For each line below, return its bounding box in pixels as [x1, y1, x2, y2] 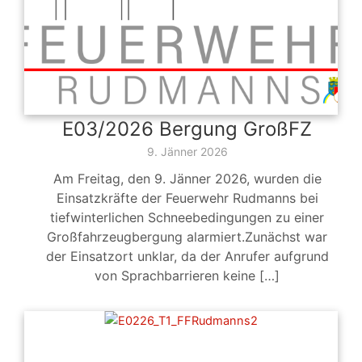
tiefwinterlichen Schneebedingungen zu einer [50, 209, 324, 226]
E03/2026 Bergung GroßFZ [62, 117, 312, 141]
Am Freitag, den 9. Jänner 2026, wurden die [53, 170, 322, 187]
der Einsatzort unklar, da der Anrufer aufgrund [45, 248, 329, 265]
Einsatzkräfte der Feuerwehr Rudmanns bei [56, 190, 318, 207]
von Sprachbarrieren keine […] [95, 267, 280, 284]
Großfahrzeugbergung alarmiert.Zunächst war [47, 229, 327, 246]
